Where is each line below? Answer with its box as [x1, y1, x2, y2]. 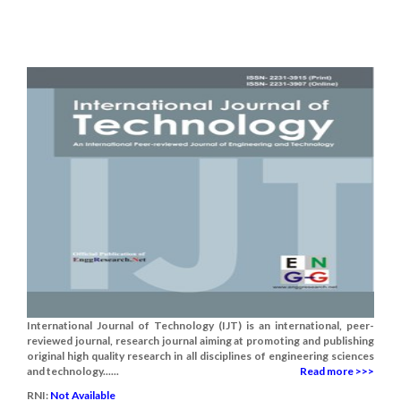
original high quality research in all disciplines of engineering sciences [27, 349, 374, 363]
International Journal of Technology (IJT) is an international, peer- [27, 319, 374, 332]
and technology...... [27, 364, 119, 378]
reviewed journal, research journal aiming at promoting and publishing [27, 334, 374, 347]
